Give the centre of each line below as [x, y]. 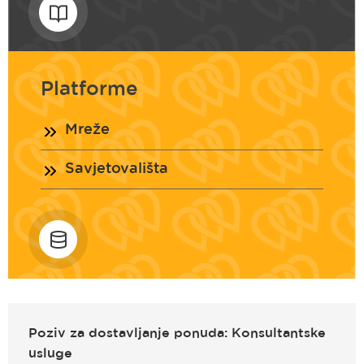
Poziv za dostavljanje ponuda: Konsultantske [177, 334]
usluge [50, 354]
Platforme [89, 90]
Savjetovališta [117, 169]
